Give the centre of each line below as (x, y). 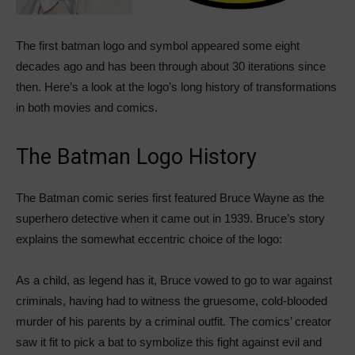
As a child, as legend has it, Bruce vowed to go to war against (174, 280)
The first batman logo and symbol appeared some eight (158, 45)
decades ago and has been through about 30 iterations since (171, 66)
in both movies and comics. (88, 107)
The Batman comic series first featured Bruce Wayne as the (170, 197)
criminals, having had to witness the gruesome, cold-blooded (172, 300)
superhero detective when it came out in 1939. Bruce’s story (170, 218)
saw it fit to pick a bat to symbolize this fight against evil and (169, 342)
